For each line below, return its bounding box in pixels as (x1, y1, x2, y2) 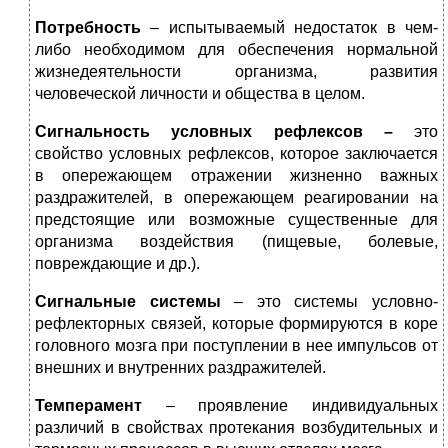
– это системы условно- (220, 293, 439, 311)
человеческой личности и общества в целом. (35, 85, 365, 103)
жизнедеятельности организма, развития (35, 63, 438, 81)
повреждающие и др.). (35, 255, 200, 273)
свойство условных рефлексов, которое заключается (35, 145, 438, 163)
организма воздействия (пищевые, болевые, (35, 233, 438, 251)
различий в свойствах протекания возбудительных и (35, 419, 438, 437)
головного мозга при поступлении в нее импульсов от (35, 337, 438, 355)
